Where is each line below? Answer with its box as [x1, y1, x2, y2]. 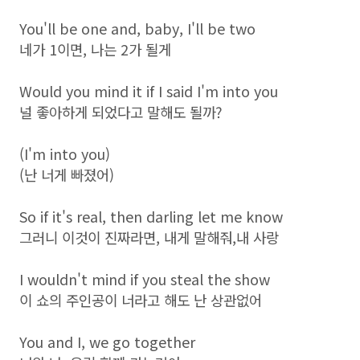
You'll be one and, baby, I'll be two [19, 18, 256, 39]
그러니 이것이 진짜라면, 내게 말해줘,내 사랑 [19, 227, 279, 247]
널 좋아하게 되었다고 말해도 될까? [19, 101, 223, 122]
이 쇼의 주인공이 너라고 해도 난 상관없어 [19, 289, 262, 310]
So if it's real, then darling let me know [19, 206, 283, 227]
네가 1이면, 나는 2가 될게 [19, 39, 171, 59]
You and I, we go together [19, 331, 195, 352]
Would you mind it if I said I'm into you [19, 80, 278, 101]
